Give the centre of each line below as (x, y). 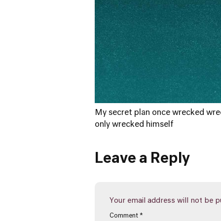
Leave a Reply (142, 159)
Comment (125, 216)
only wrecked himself (134, 125)
